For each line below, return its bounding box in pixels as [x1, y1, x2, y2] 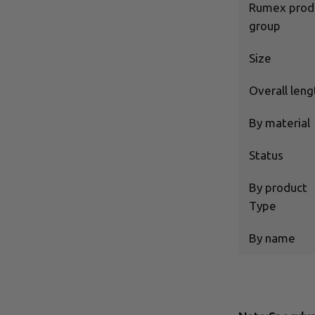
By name [248, 231, 295, 245]
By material [248, 115, 310, 129]
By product [248, 180, 307, 194]
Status [248, 148, 283, 162]
